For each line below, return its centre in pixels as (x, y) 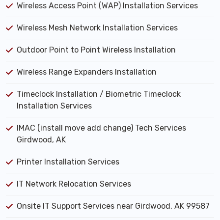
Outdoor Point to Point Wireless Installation (96, 50)
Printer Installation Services (68, 162)
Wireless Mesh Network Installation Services (97, 28)
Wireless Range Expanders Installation (87, 72)
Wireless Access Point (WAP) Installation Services (107, 6)
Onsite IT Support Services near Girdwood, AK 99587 (113, 206)
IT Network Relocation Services (74, 184)
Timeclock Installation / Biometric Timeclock (99, 94)
